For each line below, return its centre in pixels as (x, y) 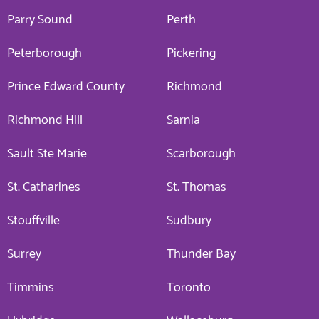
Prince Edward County (66, 87)
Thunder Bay (201, 254)
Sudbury (189, 220)
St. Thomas (197, 187)
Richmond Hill (45, 120)
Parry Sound (40, 20)
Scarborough (201, 153)
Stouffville (33, 220)
